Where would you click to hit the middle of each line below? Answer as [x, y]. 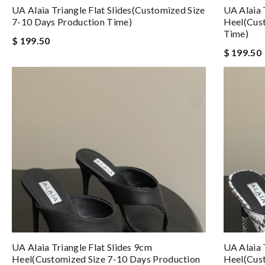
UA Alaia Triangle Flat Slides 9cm [82, 247]
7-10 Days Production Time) [72, 22]
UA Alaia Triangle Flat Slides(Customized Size [109, 10]
